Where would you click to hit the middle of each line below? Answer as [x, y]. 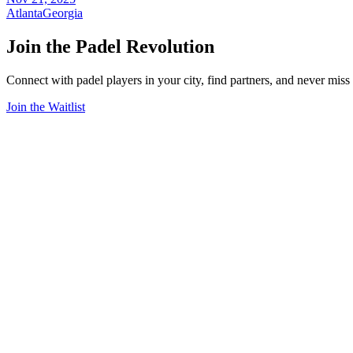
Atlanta [24, 13]
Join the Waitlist [46, 107]
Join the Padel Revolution [110, 47]
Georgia [63, 13]
